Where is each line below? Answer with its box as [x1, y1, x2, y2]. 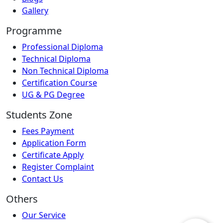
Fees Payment [22, 125, 74, 136]
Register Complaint [22, 161, 94, 172]
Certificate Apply [22, 149, 84, 160]
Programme [6, 24, 62, 37]
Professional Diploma [22, 41, 103, 52]
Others [6, 192, 38, 206]
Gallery [22, 5, 48, 16]
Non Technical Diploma [22, 65, 109, 76]
